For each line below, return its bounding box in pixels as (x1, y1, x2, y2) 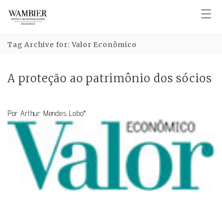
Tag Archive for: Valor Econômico (7, 40, 137, 49)
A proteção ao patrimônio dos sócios (7, 71, 212, 85)
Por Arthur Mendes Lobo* (7, 109, 86, 118)
